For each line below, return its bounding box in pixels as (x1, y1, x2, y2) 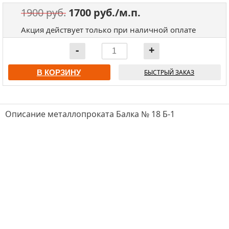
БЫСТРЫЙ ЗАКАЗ (144, 67, 195, 77)
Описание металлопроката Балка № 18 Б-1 (5, 108, 175, 120)
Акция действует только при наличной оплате (21, 24, 196, 35)
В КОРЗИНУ (36, 67, 81, 77)
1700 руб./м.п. (68, 5, 141, 19)
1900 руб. (21, 5, 66, 19)
